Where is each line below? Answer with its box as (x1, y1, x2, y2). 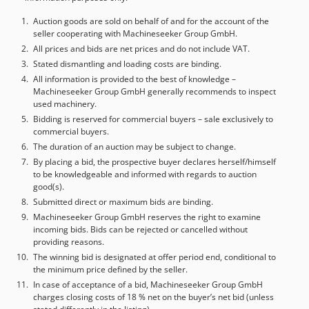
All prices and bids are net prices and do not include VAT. (33, 42, 250, 54)
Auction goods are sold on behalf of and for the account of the (33, 14, 269, 27)
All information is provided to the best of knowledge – (33, 72, 236, 85)
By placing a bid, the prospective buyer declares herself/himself (33, 155, 276, 168)
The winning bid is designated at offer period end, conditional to (33, 250, 276, 263)
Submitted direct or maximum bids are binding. (33, 195, 213, 208)
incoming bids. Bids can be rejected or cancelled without (33, 223, 248, 235)
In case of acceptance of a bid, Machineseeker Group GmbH (33, 278, 263, 290)
